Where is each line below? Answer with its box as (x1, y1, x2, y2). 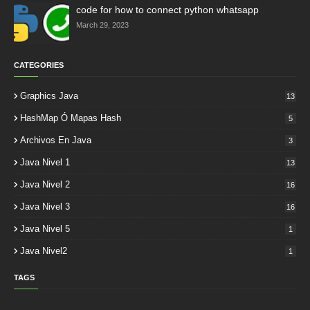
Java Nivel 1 (20, 157, 70, 167)
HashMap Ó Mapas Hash (20, 113, 121, 123)
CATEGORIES (14, 61, 64, 69)
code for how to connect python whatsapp (76, 4, 259, 15)
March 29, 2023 (76, 21, 129, 29)
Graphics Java (20, 91, 78, 101)
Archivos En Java (20, 135, 91, 145)
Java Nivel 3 (20, 201, 70, 212)
